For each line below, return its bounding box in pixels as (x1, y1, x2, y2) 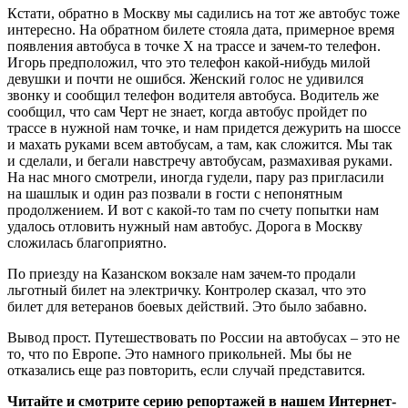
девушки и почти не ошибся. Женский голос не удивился (7, 70, 363, 87)
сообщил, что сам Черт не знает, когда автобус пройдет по (7, 103, 367, 119)
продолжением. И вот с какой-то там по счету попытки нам (7, 201, 379, 218)
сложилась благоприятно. (7, 234, 167, 250)
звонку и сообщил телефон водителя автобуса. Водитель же (7, 87, 379, 103)
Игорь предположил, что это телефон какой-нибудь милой (7, 54, 371, 70)
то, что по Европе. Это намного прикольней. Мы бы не (7, 345, 352, 362)
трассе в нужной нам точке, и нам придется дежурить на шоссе (7, 119, 401, 136)
